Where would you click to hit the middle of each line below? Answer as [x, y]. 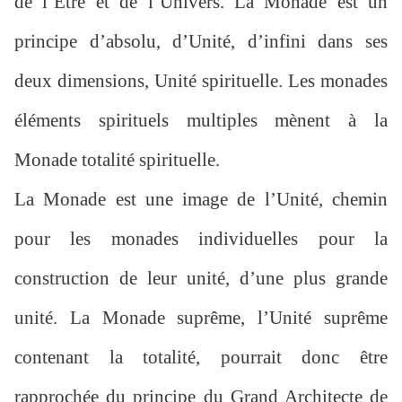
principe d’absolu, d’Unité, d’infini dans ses [201, 42]
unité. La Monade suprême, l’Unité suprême [201, 318]
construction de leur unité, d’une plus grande [201, 279]
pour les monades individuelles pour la [201, 239]
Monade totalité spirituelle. [117, 160]
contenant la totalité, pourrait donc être [201, 358]
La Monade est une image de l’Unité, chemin [201, 200]
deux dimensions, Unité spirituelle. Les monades [201, 81]
